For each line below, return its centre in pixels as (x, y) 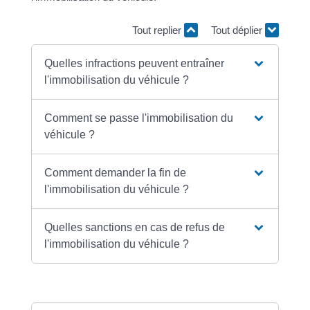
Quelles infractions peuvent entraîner (135, 64)
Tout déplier (238, 30)
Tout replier (158, 30)
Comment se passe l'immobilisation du (139, 118)
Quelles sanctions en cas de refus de (135, 228)
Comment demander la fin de (116, 173)
